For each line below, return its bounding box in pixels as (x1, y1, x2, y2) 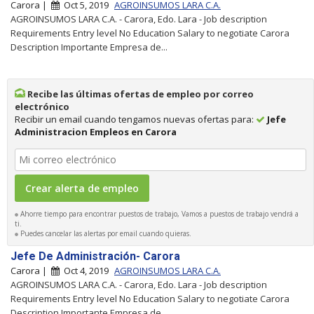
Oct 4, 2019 (60, 264, 111, 277)
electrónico (15, 100, 69, 113)
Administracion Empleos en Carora (15, 125, 177, 138)
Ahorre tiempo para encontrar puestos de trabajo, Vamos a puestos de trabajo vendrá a (18, 208, 299, 219)
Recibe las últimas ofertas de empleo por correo (25, 87, 254, 100)
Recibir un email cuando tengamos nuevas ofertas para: (15, 112, 256, 125)
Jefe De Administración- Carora (11, 249, 180, 263)
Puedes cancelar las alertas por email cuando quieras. (18, 228, 191, 238)
